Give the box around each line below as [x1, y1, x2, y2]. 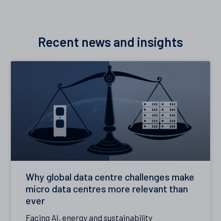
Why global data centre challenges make [26, 170, 195, 183]
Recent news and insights [38, 34, 183, 50]
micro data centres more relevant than [26, 182, 188, 194]
